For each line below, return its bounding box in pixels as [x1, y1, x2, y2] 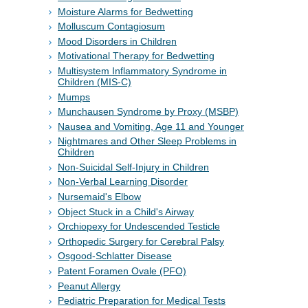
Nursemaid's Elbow [58, 191, 141, 203]
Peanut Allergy [58, 280, 120, 291]
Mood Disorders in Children [58, 35, 177, 47]
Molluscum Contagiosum [58, 21, 165, 32]
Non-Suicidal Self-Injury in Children [58, 161, 209, 173]
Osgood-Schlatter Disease [58, 250, 172, 262]
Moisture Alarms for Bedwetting [58, 5, 193, 17]
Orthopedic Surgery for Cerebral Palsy [58, 235, 224, 247]
